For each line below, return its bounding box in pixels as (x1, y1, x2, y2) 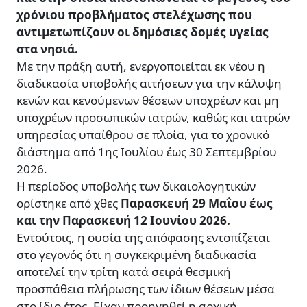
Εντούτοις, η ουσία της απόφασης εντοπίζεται (16, 230, 270, 246)
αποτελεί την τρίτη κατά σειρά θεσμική (16, 264, 231, 280)
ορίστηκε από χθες (16, 195, 121, 212)
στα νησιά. (16, 41, 78, 58)
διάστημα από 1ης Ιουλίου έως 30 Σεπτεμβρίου (16, 144, 277, 160)
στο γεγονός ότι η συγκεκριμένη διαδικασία (16, 247, 256, 263)
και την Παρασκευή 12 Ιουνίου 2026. (16, 212, 230, 229)
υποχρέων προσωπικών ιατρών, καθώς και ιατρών (16, 110, 290, 126)
